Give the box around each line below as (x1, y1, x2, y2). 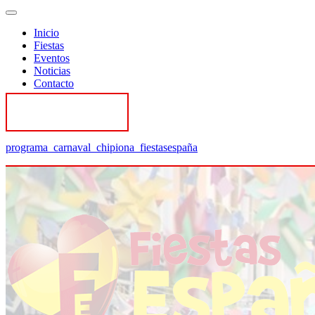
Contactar (28, 101, 106, 123)
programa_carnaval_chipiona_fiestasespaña (6, 141, 198, 153)
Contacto (34, 77, 74, 89)
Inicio (34, 27, 59, 39)
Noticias (34, 65, 70, 77)
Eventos (34, 52, 70, 64)
